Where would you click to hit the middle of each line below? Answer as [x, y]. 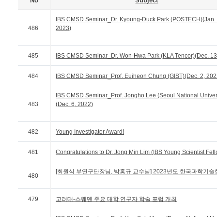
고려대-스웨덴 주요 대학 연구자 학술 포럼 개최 [116, 199]
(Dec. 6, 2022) [74, 104]
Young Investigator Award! [90, 132]
